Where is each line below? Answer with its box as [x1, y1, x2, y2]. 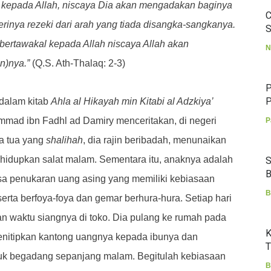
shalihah [46, 135, 83, 145]
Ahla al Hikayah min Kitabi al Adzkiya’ [51, 96, 213, 106]
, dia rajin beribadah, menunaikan [83, 135, 226, 145]
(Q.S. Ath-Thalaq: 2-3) [30, 58, 125, 68]
